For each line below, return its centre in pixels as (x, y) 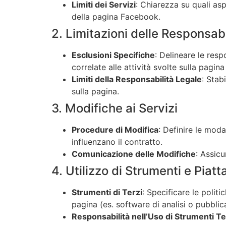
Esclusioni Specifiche (113, 55)
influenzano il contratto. (117, 142)
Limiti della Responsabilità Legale (137, 79)
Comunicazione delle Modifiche (134, 154)
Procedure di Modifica (115, 130)
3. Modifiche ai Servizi (115, 108)
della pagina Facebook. (116, 17)
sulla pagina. (95, 92)
